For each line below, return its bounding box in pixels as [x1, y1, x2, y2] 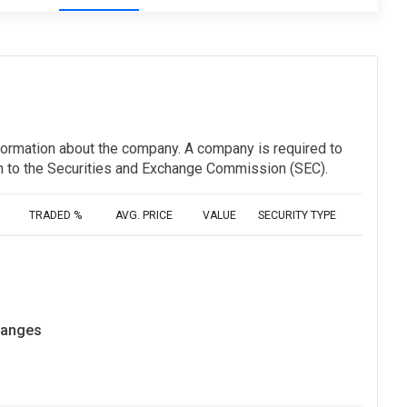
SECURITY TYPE [258, 209, 336, 223]
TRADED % [29, 209, 82, 223]
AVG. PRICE [115, 209, 173, 223]
